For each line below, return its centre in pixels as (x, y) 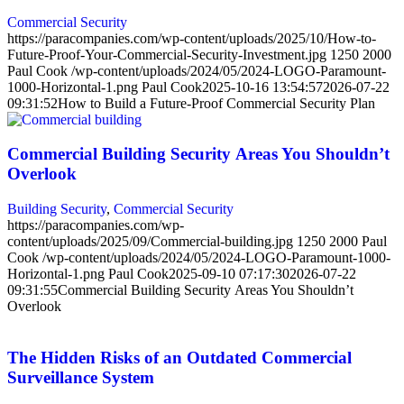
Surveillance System (81, 377)
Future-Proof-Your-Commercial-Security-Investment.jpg (167, 54)
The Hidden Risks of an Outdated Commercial (179, 357)
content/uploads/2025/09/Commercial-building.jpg (150, 242)
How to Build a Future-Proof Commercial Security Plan (216, 103)
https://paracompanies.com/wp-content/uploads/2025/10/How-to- (192, 38)
